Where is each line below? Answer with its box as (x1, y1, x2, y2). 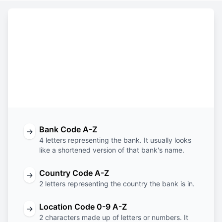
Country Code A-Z (39, 168, 109, 178)
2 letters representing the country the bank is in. (39, 179, 195, 188)
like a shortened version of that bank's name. (39, 146, 184, 154)
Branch (162, 69, 188, 79)
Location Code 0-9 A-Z (39, 202, 127, 212)
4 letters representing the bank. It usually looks (39, 136, 191, 144)
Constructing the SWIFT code (48, 26, 174, 36)
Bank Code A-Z (39, 124, 97, 134)
